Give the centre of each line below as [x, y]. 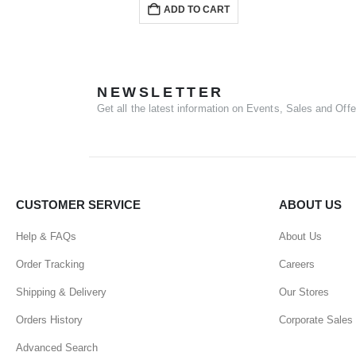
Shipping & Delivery [61, 292]
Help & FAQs [46, 236]
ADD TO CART [196, 9]
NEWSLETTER [161, 92]
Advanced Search [57, 347]
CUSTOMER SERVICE [78, 204]
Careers [297, 264]
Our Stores [304, 292]
